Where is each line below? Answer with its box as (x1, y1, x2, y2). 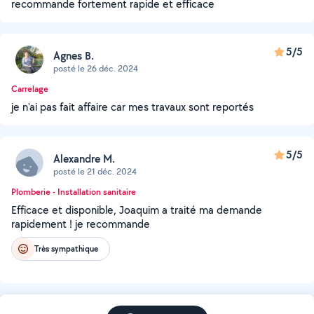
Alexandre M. (53, 151, 115, 166)
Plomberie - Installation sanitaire (11, 186, 136, 198)
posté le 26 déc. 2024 (53, 62, 138, 74)
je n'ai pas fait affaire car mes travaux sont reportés (11, 100, 254, 114)
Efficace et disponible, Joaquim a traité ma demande (11, 203, 262, 217)
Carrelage (11, 83, 48, 95)
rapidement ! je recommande (11, 217, 150, 231)
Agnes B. (53, 48, 94, 63)
